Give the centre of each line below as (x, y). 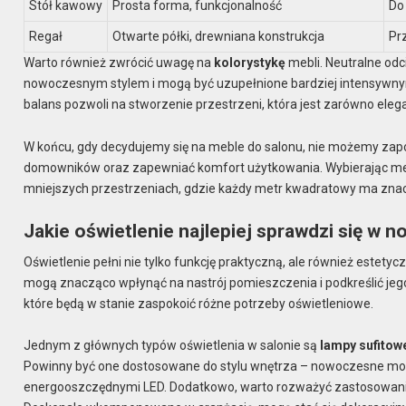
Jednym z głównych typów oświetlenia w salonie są (172, 346)
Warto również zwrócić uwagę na (119, 63)
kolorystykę (250, 63)
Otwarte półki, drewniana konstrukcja (219, 37)
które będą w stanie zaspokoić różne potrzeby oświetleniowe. (199, 303)
